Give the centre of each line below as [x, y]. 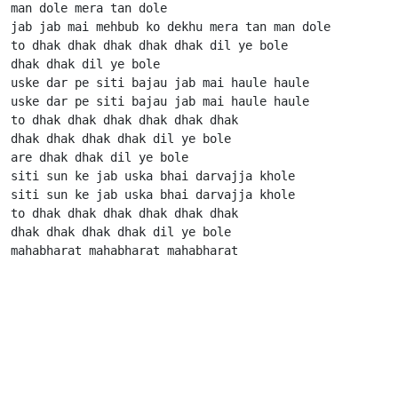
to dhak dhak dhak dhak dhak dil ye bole [149, 45]
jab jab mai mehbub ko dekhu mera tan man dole [171, 27]
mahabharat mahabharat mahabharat [203, 251]
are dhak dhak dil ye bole [99, 157]
